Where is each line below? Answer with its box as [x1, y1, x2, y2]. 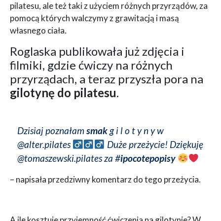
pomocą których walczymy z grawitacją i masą [10, 12, 179, 23]
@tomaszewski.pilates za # [17, 152, 120, 164]
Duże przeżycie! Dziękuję [105, 138, 203, 150]
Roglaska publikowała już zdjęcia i [10, 43, 184, 58]
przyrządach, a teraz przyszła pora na [10, 71, 203, 86]
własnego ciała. [10, 25, 67, 36]
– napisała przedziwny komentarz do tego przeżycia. [10, 174, 201, 184]
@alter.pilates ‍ [17, 138, 73, 150]
